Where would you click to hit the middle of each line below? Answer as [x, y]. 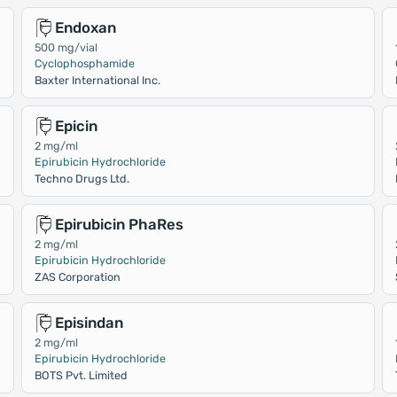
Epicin [76, 126]
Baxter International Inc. [97, 80]
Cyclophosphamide [84, 63]
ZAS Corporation [77, 277]
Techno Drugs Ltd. [82, 179]
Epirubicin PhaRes [119, 224]
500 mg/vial [66, 47]
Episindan [89, 323]
